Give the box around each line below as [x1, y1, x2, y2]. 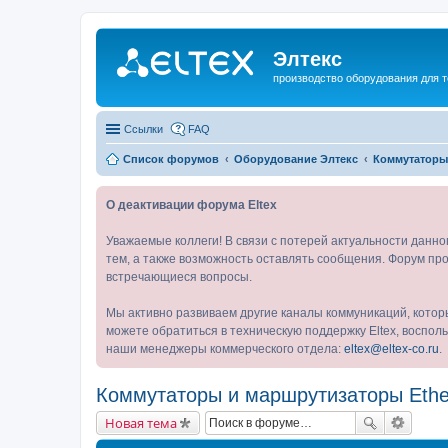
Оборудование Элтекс [234, 152, 358, 165]
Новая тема [105, 413, 177, 432]
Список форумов [123, 152, 219, 165]
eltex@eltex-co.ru [344, 341, 439, 356]
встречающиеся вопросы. [106, 269, 252, 284]
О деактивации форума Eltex [106, 197, 277, 212]
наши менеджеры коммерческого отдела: [106, 341, 344, 356]
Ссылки [124, 122, 163, 135]
